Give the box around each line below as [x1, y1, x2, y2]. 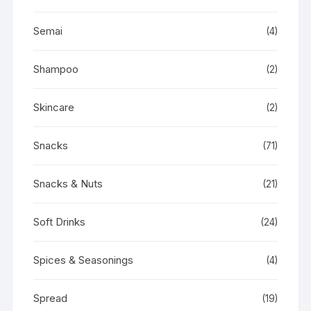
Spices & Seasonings [33, 253, 134, 267]
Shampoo [33, 62, 79, 76]
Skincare [33, 100, 75, 114]
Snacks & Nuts [33, 176, 103, 190]
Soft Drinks [33, 215, 86, 228]
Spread [33, 291, 68, 305]
